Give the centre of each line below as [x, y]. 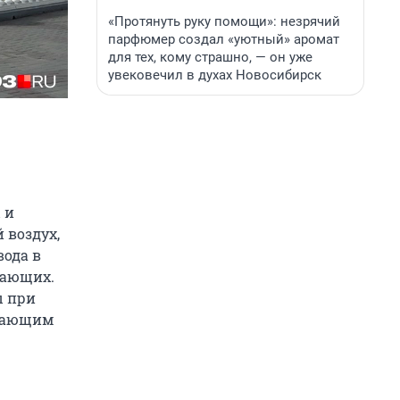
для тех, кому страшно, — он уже [210, 57]
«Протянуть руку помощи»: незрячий [224, 21]
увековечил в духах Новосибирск [215, 75]
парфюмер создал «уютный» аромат [224, 39]
